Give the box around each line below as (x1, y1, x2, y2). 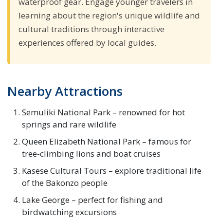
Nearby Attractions (7, 82, 123, 100)
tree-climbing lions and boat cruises (22, 147, 161, 159)
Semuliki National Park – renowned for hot (22, 106, 185, 118)
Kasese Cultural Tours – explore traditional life (22, 164, 201, 176)
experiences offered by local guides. (18, 36, 156, 48)
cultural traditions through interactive (18, 23, 164, 35)
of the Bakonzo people (22, 177, 108, 188)
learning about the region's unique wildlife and (18, 9, 200, 21)
